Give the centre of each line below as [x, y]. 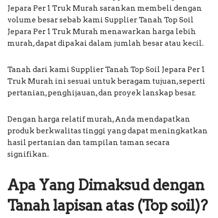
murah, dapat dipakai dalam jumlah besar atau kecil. [105, 43]
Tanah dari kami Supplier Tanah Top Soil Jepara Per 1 [106, 69]
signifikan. [28, 154]
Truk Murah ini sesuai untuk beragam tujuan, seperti [106, 81]
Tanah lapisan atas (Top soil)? [108, 205]
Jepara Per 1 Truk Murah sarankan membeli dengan [105, 8]
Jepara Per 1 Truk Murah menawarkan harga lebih [102, 31]
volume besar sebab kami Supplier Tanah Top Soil [100, 20]
